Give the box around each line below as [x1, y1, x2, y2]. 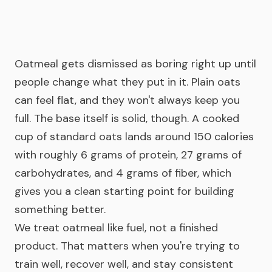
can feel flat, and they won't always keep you [15, 93, 240, 107]
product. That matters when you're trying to [15, 239, 240, 253]
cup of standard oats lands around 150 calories [15, 129, 254, 144]
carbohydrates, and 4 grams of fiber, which [15, 166, 231, 180]
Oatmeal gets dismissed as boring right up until [15, 56, 256, 71]
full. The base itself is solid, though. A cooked [15, 111, 239, 126]
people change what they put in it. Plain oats [15, 75, 240, 89]
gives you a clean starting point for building [15, 184, 234, 199]
